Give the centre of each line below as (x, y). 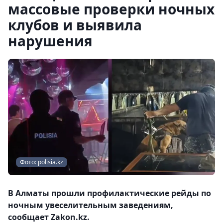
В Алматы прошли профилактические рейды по (110, 193)
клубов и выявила (75, 25)
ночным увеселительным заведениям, (91, 205)
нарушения (50, 41)
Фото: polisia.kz (42, 162)
